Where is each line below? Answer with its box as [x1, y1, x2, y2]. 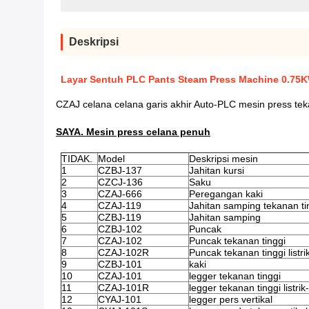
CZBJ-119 [98, 212, 141, 223]
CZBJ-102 [98, 223, 142, 235]
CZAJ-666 [98, 188, 142, 199]
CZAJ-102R [98, 247, 149, 258]
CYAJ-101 [98, 294, 141, 305]
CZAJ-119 [98, 200, 141, 211]
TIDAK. [61, 153, 92, 164]
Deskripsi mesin [189, 153, 258, 164]
